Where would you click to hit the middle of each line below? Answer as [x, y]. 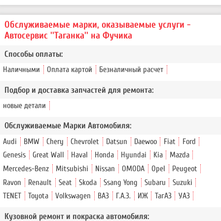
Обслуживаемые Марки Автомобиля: [68, 126]
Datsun [117, 141]
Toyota [38, 196]
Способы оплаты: [33, 54]
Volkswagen [73, 196]
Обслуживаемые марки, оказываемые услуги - [97, 24]
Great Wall [49, 155]
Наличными [22, 70]
